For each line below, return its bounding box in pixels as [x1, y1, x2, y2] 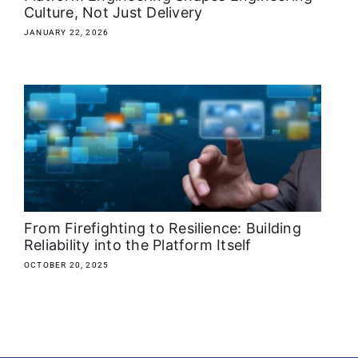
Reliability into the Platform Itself [24, 237, 256, 254]
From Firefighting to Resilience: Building [24, 220, 301, 237]
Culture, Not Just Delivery [24, 4, 207, 22]
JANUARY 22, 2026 [24, 28, 109, 38]
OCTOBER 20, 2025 [24, 261, 109, 270]
